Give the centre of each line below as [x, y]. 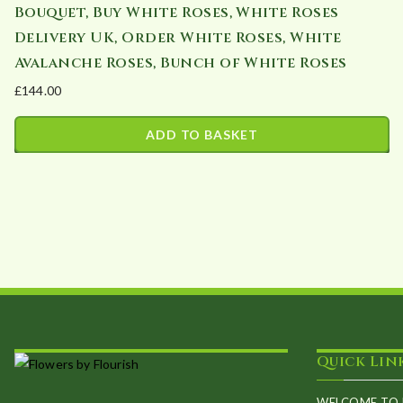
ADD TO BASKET [202, 135]
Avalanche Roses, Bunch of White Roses [181, 63]
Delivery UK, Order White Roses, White [178, 38]
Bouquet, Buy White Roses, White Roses [177, 13]
